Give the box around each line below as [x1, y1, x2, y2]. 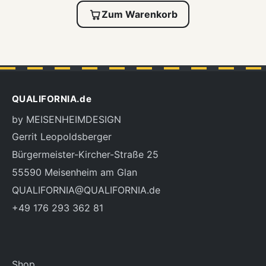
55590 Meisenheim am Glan [12, 166, 137, 178]
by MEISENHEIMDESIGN [12, 113, 121, 125]
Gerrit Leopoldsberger [12, 131, 112, 143]
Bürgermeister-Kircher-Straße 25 [12, 148, 159, 161]
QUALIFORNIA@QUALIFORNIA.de [12, 183, 160, 196]
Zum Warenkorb [102, 8, 178, 20]
